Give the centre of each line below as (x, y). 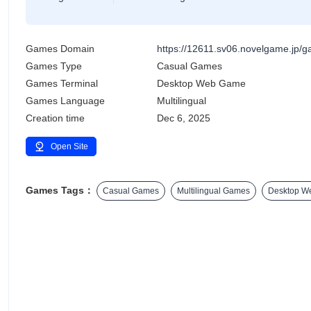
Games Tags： (60, 190)
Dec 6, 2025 (183, 118)
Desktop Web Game (201, 83)
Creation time (55, 118)
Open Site (69, 146)
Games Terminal (62, 83)
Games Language (65, 101)
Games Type (54, 66)
